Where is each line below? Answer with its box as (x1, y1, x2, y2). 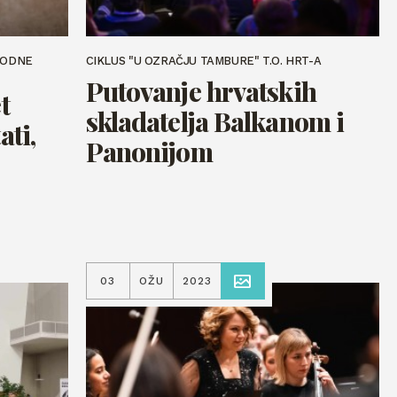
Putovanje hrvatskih (85, 74, 316, 109)
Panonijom (85, 134, 213, 169)
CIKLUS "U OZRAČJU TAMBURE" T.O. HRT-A (85, 54, 322, 68)
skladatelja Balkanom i (85, 104, 345, 139)
